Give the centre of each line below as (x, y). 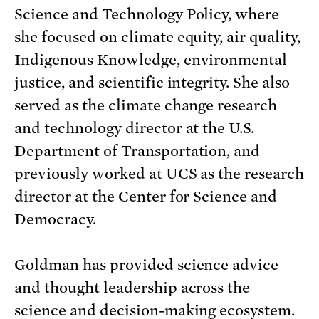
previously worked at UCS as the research (159, 173)
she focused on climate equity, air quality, (158, 37)
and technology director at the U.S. (135, 128)
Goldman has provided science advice (147, 265)
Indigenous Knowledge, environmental (151, 59)
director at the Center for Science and (146, 196)
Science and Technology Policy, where (147, 14)
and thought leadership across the (132, 287)
